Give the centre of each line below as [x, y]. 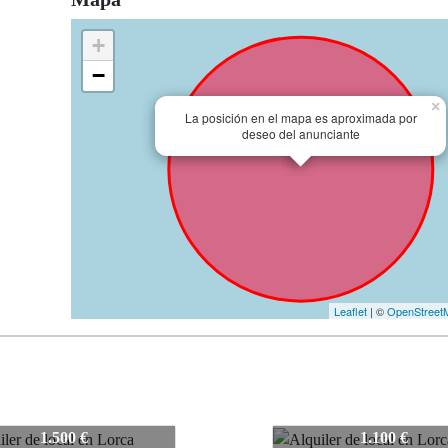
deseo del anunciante [300, 134]
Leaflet [350, 311]
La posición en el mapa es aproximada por [300, 118]
